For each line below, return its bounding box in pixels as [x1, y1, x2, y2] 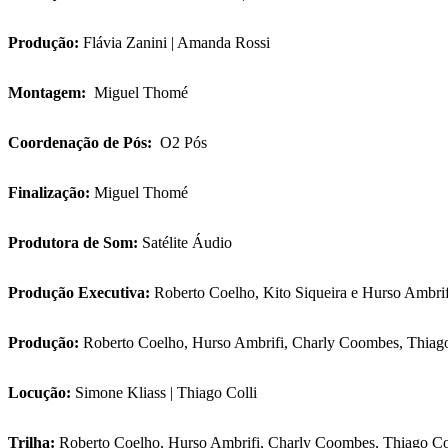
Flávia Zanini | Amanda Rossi [79, 34, 298, 52]
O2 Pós [160, 134, 243, 152]
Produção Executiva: [8, 284, 150, 302]
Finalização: [8, 184, 90, 202]
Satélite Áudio [138, 234, 236, 252]
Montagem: [8, 84, 94, 102]
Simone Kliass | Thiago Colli [71, 384, 293, 402]
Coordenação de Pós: [8, 134, 160, 152]
